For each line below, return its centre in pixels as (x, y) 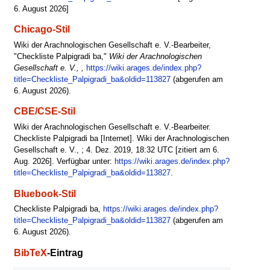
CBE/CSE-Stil (44, 111)
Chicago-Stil (42, 29)
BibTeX (30, 252)
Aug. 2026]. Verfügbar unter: (64, 162)
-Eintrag (65, 252)
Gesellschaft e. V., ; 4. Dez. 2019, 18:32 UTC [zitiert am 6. (116, 150)
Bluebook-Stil (45, 193)
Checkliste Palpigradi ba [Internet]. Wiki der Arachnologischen (121, 139)
